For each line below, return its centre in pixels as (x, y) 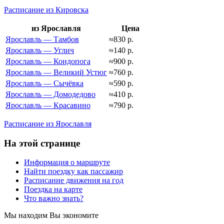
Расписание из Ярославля (48, 123)
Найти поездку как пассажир (73, 171)
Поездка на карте (53, 189)
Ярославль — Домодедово (50, 94)
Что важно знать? (54, 198)
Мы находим (27, 215)
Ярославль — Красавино (48, 105)
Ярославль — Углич (40, 50)
